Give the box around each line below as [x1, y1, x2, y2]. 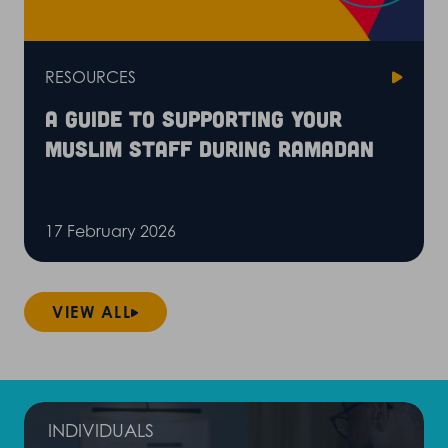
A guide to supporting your [45, 105, 342, 131]
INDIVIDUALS [48, 419, 154, 441]
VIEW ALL [52, 302, 131, 322]
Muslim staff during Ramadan [45, 135, 374, 161]
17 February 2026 [45, 221, 176, 241]
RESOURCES [45, 67, 136, 87]
